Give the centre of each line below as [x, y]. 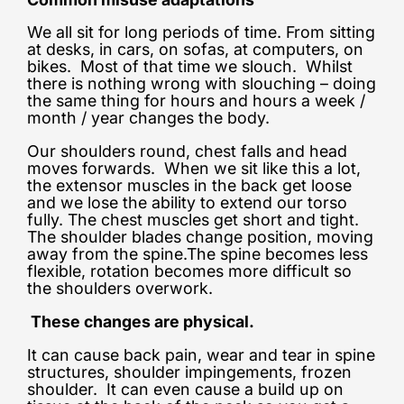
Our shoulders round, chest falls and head [187, 151]
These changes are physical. [142, 321]
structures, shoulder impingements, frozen [189, 372]
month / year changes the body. [153, 118]
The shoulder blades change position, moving [200, 237]
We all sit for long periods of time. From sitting [201, 32]
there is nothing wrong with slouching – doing [202, 84]
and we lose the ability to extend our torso [187, 203]
